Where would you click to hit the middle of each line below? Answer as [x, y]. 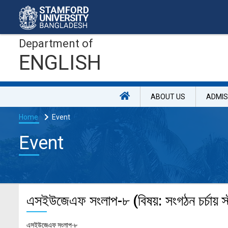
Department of [56, 44]
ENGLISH [60, 63]
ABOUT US [168, 97]
